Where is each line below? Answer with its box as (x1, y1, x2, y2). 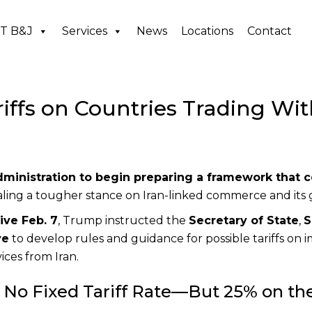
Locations (181, 24, 234, 38)
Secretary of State (189, 213, 299, 227)
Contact (247, 24, 292, 38)
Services (62, 24, 108, 38)
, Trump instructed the (58, 213, 189, 227)
